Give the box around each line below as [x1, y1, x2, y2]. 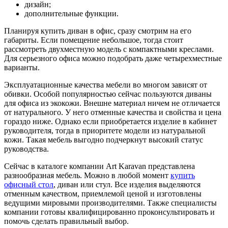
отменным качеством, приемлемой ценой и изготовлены [4, 189, 202, 198]
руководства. [4, 145, 49, 154]
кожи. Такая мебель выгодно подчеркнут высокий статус [4, 135, 203, 145]
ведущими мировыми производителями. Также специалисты [4, 198, 217, 208]
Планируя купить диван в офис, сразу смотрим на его [4, 26, 191, 36]
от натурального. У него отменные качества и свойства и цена [4, 108, 221, 117]
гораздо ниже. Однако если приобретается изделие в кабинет [4, 117, 217, 126]
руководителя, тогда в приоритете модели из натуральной [4, 126, 206, 135]
